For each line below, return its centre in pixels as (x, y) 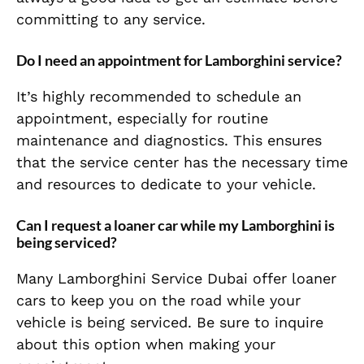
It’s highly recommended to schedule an (159, 97)
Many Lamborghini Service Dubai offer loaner (176, 279)
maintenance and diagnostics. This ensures (169, 141)
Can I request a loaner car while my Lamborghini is (175, 225)
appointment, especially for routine (142, 119)
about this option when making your (146, 344)
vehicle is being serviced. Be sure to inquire (170, 323)
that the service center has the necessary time (182, 162)
